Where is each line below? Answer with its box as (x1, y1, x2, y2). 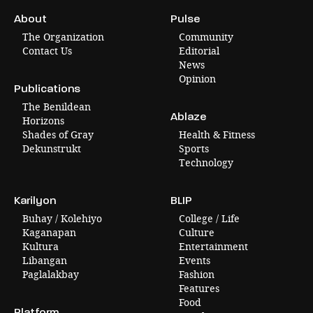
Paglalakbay (22, 267, 79, 281)
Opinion (179, 71, 216, 85)
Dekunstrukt (22, 141, 81, 155)
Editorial (179, 43, 219, 57)
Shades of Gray (22, 127, 94, 141)
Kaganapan (22, 225, 76, 239)
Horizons (22, 113, 64, 127)
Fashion (179, 267, 214, 281)
